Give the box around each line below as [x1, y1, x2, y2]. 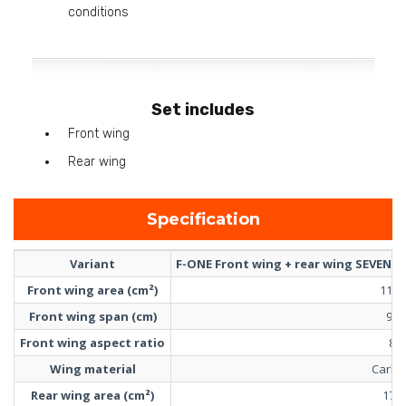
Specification [157, 208, 260, 229]
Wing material [49, 360, 136, 377]
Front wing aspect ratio [20, 333, 165, 351]
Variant [70, 255, 115, 272]
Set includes [151, 99, 255, 120]
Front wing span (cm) [28, 307, 157, 324]
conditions [68, 4, 129, 20]
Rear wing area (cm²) [31, 386, 154, 403]
